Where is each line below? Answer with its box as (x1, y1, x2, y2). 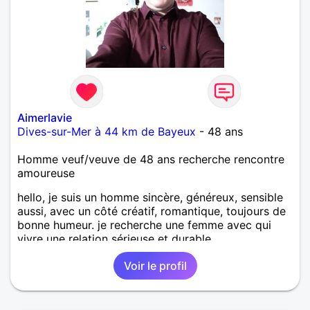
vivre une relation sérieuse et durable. (17, 232, 214, 246)
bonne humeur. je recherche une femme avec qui (17, 218, 271, 232)
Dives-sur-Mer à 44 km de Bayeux (17, 125, 196, 139)
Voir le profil (123, 259, 187, 273)
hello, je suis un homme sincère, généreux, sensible (17, 190, 283, 205)
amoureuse (17, 166, 75, 181)
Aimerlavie (17, 111, 72, 125)
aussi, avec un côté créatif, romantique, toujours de (17, 204, 286, 219)
